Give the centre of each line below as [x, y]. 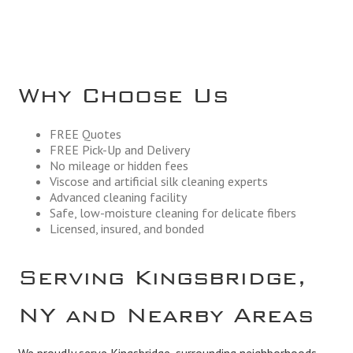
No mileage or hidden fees [119, 165]
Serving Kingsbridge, [162, 272]
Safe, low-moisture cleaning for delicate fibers [173, 212]
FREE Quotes [85, 134]
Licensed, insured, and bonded [126, 228]
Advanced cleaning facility [118, 197]
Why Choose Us [123, 90]
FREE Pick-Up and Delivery [119, 149]
